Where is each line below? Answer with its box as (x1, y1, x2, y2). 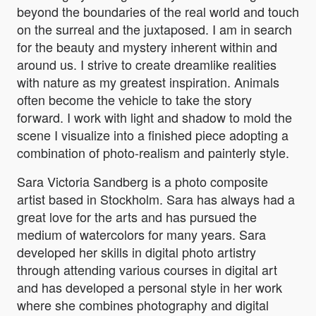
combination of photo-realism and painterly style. (17, 143, 289, 162)
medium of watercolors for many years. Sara (17, 225, 266, 244)
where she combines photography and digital (17, 296, 269, 315)
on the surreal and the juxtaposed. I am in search (17, 20, 292, 39)
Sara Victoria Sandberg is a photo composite (17, 172, 268, 191)
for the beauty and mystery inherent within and (17, 37, 277, 56)
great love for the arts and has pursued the (17, 207, 257, 226)
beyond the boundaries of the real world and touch (17, 2, 299, 21)
